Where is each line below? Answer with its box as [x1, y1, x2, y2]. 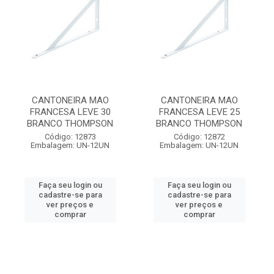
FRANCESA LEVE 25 [158, 106, 240, 117]
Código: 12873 [44, 132, 96, 141]
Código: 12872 [173, 132, 225, 141]
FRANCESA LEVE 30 [29, 106, 111, 117]
